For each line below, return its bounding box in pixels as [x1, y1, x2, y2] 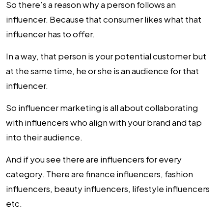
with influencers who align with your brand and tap [6, 117, 202, 128]
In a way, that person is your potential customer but [6, 51, 206, 62]
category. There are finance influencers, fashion [6, 168, 193, 180]
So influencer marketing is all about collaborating [6, 102, 198, 113]
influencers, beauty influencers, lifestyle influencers [6, 183, 210, 194]
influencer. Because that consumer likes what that [6, 14, 201, 25]
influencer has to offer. [6, 28, 95, 40]
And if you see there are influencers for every [6, 154, 182, 165]
